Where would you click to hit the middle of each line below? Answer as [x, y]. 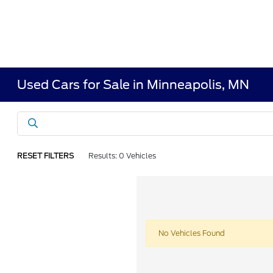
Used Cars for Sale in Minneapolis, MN [133, 85]
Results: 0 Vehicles [122, 156]
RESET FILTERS [46, 156]
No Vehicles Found [192, 233]
